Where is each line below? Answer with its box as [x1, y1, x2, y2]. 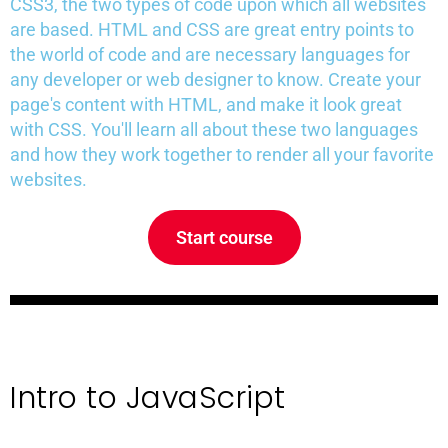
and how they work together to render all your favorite [10, 144, 434, 166]
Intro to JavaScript [10, 377, 286, 420]
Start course [175, 227, 273, 249]
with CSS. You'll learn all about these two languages [10, 119, 418, 141]
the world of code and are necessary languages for [10, 44, 410, 66]
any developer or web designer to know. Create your [10, 69, 421, 91]
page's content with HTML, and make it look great [10, 94, 402, 116]
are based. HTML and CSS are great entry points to [10, 19, 414, 41]
